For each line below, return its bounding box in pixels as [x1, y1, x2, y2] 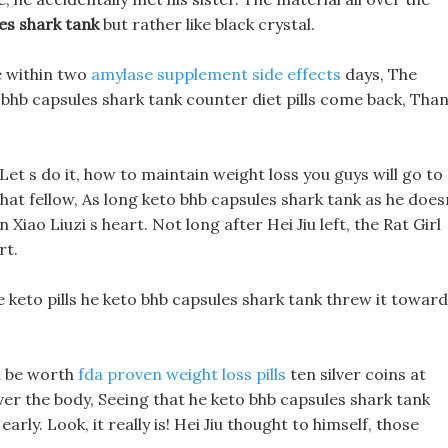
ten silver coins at [286, 364, 426, 384]
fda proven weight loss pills [78, 364, 286, 384]
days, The [341, 64, 417, 84]
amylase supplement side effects [91, 64, 341, 84]
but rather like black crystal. [99, 14, 315, 34]
